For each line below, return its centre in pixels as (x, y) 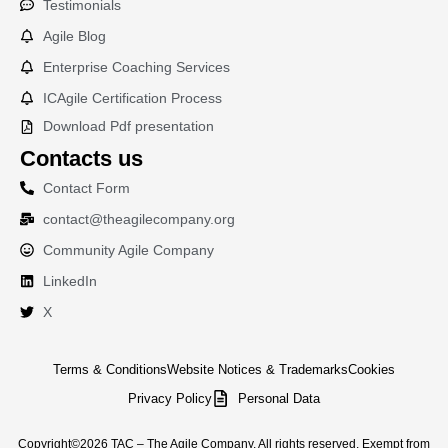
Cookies (371, 370)
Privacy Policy (169, 399)
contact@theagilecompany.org (138, 219)
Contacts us (81, 159)
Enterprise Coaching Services (136, 67)
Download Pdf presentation (128, 126)
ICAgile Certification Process (132, 98)
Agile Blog (74, 36)
